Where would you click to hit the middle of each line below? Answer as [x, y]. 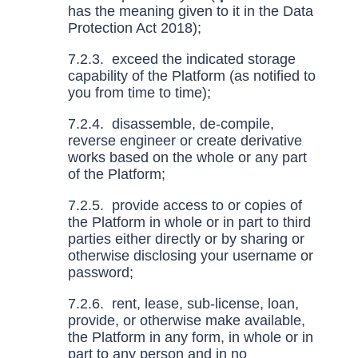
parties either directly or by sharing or [186, 239]
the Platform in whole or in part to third [189, 222]
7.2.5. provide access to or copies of [185, 205]
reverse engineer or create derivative [185, 141]
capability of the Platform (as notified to [191, 76]
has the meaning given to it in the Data [190, 11]
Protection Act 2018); [136, 28]
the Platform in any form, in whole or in [190, 337]
